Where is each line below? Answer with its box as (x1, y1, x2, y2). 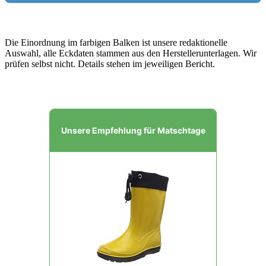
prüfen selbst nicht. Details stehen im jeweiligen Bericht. (5, 58, 215, 69)
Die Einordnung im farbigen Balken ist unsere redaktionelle (5, 37, 227, 47)
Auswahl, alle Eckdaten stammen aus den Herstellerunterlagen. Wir (5, 47, 256, 58)
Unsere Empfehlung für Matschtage (61, 125, 205, 135)
